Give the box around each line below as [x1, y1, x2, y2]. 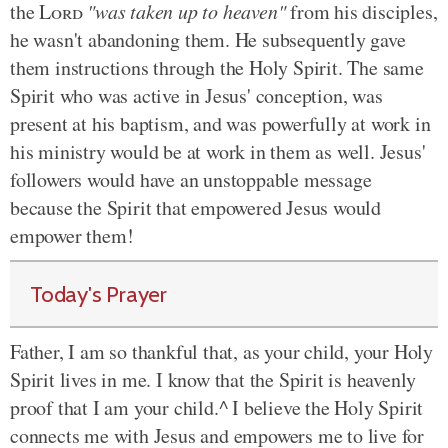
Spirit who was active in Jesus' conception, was [10, 82, 383, 109]
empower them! [10, 222, 134, 249]
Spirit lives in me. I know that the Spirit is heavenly [10, 366, 417, 393]
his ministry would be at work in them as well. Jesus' [10, 138, 426, 165]
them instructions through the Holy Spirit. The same [10, 54, 424, 81]
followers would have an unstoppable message [10, 166, 372, 193]
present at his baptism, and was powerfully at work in [10, 110, 431, 137]
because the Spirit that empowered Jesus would [10, 194, 381, 221]
